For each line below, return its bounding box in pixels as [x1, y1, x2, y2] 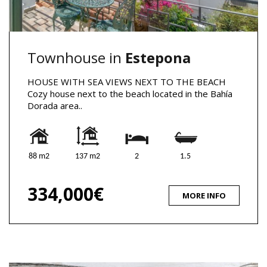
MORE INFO [182, 190, 226, 201]
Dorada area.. [27, 99, 82, 111]
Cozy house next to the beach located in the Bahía [27, 87, 232, 100]
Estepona [125, 47, 191, 67]
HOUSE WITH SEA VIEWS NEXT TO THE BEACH [27, 75, 226, 88]
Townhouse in [27, 47, 125, 67]
